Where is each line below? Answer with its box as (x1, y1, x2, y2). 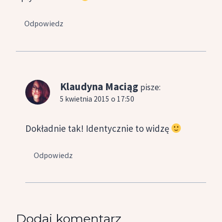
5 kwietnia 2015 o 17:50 (60, 94, 134, 104)
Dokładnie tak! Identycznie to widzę (25, 122, 171, 134)
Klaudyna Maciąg (60, 79, 138, 93)
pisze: (140, 81, 161, 93)
